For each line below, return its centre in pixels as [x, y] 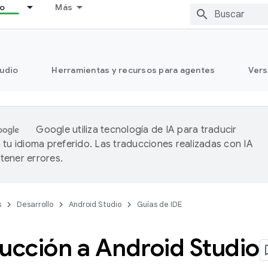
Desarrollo [35, 204]
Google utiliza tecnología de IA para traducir [136, 130]
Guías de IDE [159, 204]
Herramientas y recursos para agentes [133, 70]
